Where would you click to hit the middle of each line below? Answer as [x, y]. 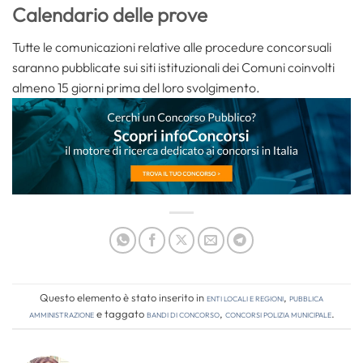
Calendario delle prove [110, 14]
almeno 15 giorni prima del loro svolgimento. [136, 87]
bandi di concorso [183, 314]
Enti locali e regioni [245, 298]
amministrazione [61, 314]
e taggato [120, 314]
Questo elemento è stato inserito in [123, 298]
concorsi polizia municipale [278, 314]
